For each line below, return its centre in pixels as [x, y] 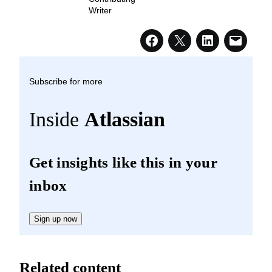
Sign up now [56, 219]
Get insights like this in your [123, 162]
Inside [57, 119]
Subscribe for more [66, 81]
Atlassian [125, 119]
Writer [100, 11]
